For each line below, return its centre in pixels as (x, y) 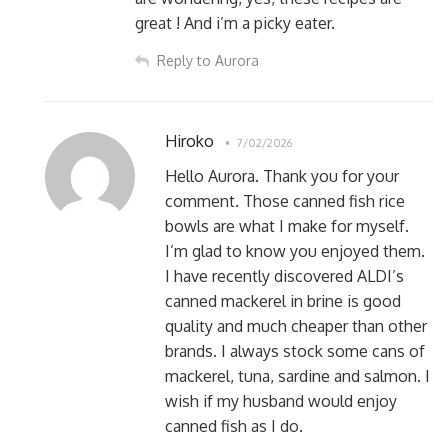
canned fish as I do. (234, 425)
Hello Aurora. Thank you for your (282, 175)
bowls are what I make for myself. (287, 225)
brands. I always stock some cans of (295, 350)
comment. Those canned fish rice (285, 200)
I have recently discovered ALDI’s (284, 275)
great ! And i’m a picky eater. (235, 22)
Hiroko (189, 140)
